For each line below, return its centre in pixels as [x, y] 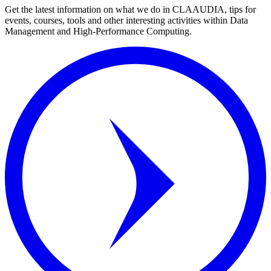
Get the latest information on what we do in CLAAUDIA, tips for [130, 10]
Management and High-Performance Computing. [98, 31]
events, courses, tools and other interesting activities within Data [126, 21]
